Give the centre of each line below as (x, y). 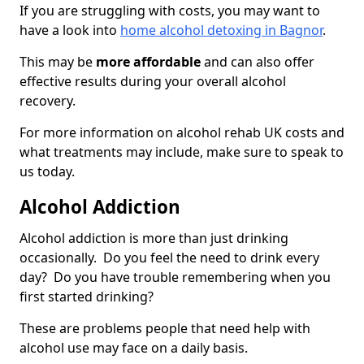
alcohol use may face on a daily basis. (134, 348)
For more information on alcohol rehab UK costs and (182, 133)
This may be (58, 62)
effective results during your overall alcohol (153, 82)
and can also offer (258, 62)
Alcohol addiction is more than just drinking (154, 238)
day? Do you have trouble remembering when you (175, 277)
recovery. (48, 101)
